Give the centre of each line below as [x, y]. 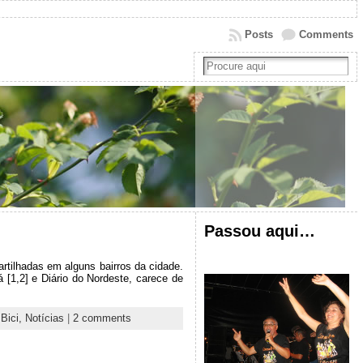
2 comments [102, 318]
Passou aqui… [259, 231]
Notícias [44, 318]
